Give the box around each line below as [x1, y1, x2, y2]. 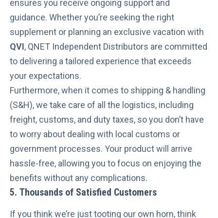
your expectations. [10, 71, 81, 81]
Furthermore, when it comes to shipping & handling [10, 85, 205, 96]
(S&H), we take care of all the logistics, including [10, 100, 194, 110]
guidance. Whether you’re [10, 12, 109, 23]
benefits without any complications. [10, 173, 147, 183]
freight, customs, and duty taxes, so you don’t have [10, 114, 204, 125]
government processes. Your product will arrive [10, 144, 192, 154]
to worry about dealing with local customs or [10, 129, 180, 140]
